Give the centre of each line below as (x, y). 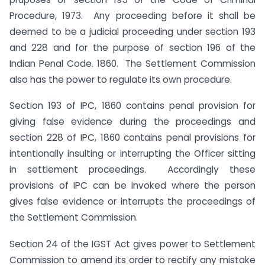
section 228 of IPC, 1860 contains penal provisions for (132, 138)
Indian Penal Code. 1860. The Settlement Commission (132, 63)
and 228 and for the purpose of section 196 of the (132, 47)
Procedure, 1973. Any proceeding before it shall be (132, 15)
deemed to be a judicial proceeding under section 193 (132, 31)
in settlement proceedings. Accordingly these (132, 170)
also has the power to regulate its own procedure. (121, 79)
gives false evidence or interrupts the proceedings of (132, 202)
